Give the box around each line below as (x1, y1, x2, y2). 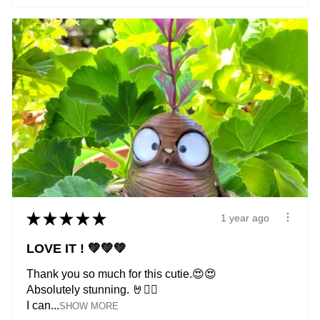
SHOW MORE (59, 300, 119, 311)
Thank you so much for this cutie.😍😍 (26, 267, 216, 280)
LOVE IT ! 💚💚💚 (26, 241, 126, 256)
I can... (26, 299, 59, 311)
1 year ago (221, 212, 269, 224)
